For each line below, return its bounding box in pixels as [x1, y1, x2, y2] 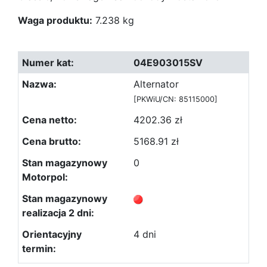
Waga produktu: [18, 14, 92, 26]
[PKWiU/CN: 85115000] [133, 95, 218, 104]
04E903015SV [133, 57, 203, 69]
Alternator [133, 78, 179, 90]
